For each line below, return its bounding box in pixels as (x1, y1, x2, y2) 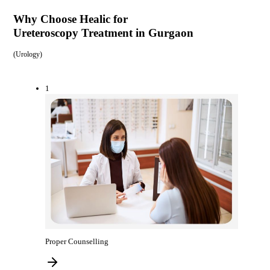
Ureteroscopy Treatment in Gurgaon (13, 27, 193, 40)
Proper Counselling (45, 236, 109, 246)
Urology (15, 50, 40, 59)
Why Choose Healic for (13, 13, 128, 26)
